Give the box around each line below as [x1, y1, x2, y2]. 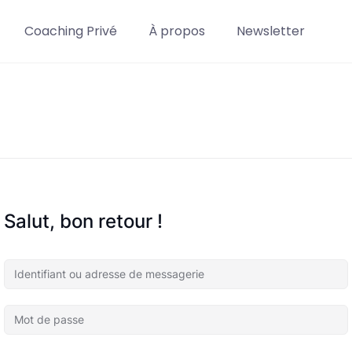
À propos [148, 22, 205, 40]
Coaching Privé [24, 22, 117, 40]
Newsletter [236, 22, 305, 40]
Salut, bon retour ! [4, 210, 163, 233]
